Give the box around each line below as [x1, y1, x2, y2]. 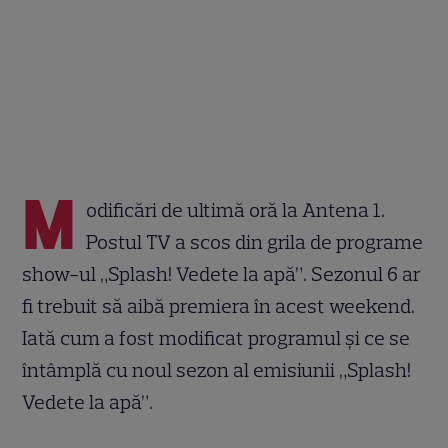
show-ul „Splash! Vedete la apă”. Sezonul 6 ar [22, 261, 422, 286]
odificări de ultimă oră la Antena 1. [86, 197, 386, 222]
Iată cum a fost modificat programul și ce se [22, 325, 411, 350]
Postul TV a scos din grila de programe [86, 229, 424, 254]
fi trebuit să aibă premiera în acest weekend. [22, 293, 416, 318]
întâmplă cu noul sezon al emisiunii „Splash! [22, 357, 412, 382]
